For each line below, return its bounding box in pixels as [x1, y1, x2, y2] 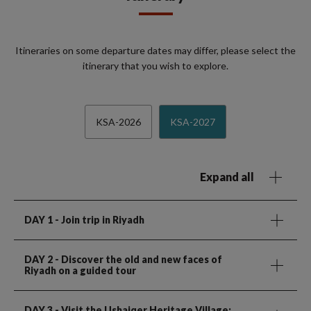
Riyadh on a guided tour [24, 264, 136, 276]
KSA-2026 [96, 115, 141, 128]
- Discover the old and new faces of [53, 253, 222, 265]
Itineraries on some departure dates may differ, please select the [15, 44, 296, 56]
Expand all [200, 169, 254, 183]
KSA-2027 [170, 115, 215, 128]
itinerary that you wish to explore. [83, 59, 228, 72]
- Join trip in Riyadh [53, 213, 144, 226]
